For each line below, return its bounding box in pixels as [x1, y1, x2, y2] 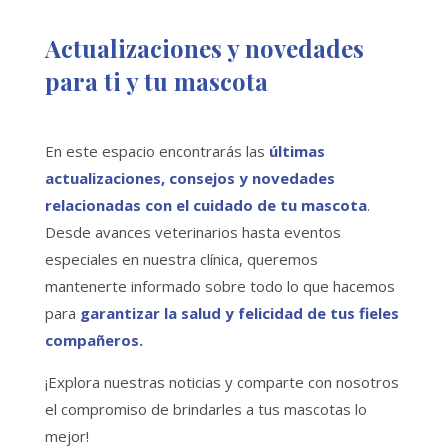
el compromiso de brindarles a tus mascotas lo [44, 398, 367, 419]
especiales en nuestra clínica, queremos [44, 248, 318, 269]
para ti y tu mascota [44, 64, 268, 97]
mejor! [44, 425, 89, 446]
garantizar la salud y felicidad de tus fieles [75, 302, 399, 323]
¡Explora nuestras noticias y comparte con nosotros [44, 371, 399, 392]
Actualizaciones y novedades [44, 31, 364, 64]
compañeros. [44, 329, 143, 350]
